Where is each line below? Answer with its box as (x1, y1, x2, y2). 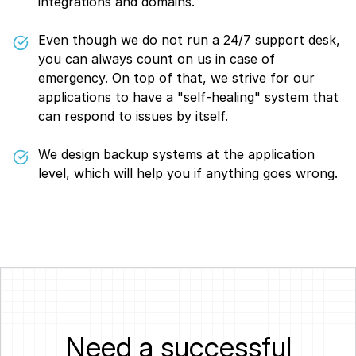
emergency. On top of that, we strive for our (38, 70, 315, 86)
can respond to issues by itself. (38, 108, 228, 124)
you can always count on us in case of (38, 51, 275, 67)
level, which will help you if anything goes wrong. (38, 165, 338, 181)
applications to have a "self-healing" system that (38, 89, 339, 105)
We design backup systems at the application (38, 146, 315, 162)
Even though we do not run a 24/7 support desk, (38, 32, 340, 48)
